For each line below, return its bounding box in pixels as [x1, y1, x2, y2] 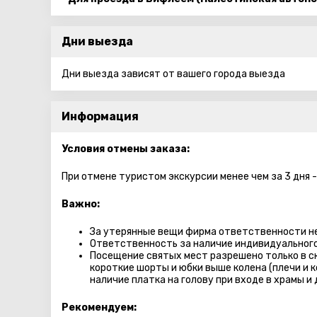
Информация [62, 110, 139, 123]
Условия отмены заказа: [62, 143, 190, 155]
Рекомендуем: [62, 301, 139, 313]
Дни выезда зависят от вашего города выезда [62, 68, 285, 80]
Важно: [62, 198, 100, 210]
